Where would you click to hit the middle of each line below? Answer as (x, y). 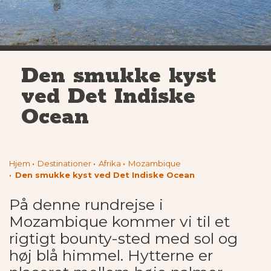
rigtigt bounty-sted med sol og (123, 239)
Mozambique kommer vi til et (119, 222)
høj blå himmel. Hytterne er (111, 256)
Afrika (110, 164)
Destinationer (64, 164)
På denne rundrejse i (86, 205)
